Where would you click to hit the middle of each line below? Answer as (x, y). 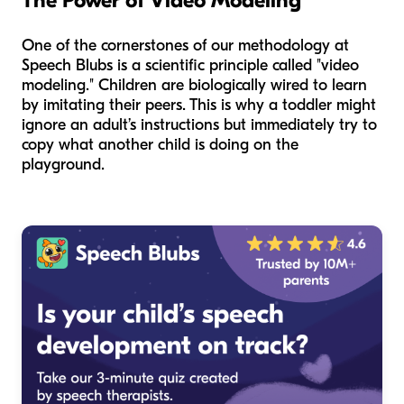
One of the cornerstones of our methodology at (185, 46)
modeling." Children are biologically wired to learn (194, 86)
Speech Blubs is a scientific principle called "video (190, 66)
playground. (63, 165)
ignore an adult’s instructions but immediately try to (199, 125)
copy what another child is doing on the (160, 145)
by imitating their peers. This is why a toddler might (199, 106)
